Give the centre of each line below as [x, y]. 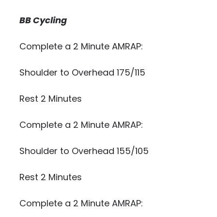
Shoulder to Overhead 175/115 [82, 72]
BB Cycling [43, 20]
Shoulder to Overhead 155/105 [84, 151]
